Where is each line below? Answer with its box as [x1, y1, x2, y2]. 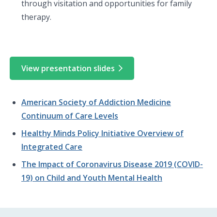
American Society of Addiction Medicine [21, 97, 171, 108]
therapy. [21, 12, 51, 22]
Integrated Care [21, 141, 82, 152]
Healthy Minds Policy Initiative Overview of [21, 128, 184, 139]
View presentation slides [21, 63, 115, 74]
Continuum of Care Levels [21, 110, 118, 121]
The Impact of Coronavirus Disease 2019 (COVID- [21, 159, 203, 170]
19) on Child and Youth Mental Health [21, 172, 162, 183]
